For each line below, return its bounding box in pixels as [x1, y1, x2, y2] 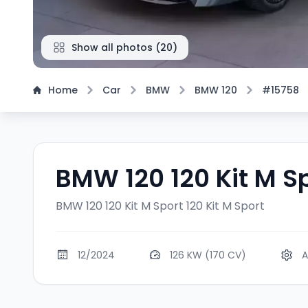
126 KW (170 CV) [170, 248, 247, 262]
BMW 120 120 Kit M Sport [56, 198, 184, 214]
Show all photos [71, 41, 153, 54]
